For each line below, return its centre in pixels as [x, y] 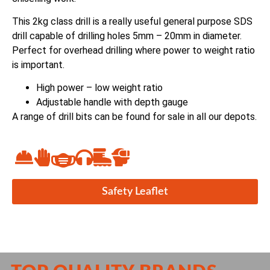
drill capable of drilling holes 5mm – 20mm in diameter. [127, 36]
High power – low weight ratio [99, 88]
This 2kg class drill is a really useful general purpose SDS [132, 21]
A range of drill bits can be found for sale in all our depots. [134, 117]
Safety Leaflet [135, 191]
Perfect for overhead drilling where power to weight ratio [133, 50]
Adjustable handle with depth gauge [112, 102]
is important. [38, 65]
